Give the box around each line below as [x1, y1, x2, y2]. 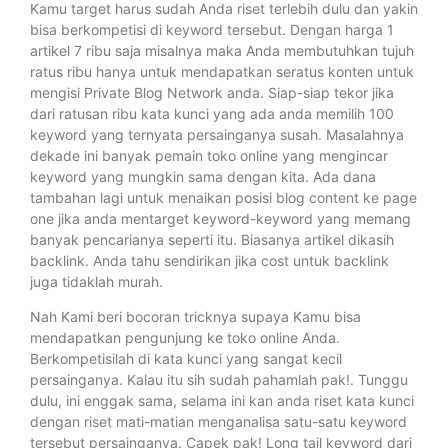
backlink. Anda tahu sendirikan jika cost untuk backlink [30, 251, 389, 269]
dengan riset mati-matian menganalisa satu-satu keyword [30, 412, 407, 430]
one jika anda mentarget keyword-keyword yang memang [30, 209, 411, 227]
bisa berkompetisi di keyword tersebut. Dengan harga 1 [30, 20, 394, 38]
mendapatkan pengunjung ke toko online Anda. [30, 328, 340, 346]
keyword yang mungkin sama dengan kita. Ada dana [30, 167, 376, 185]
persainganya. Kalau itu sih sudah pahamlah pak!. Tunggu [30, 370, 408, 388]
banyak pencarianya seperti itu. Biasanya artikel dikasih [30, 230, 394, 248]
